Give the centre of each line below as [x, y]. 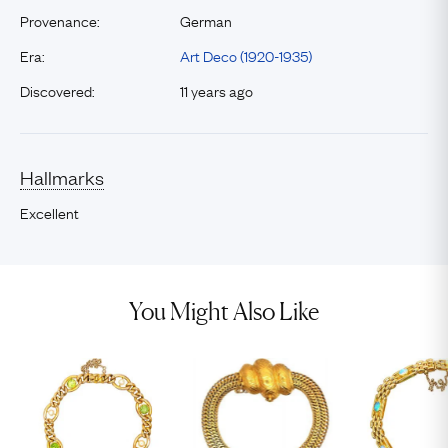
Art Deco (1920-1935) [246, 55]
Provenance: [60, 20]
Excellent [49, 212]
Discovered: [57, 90]
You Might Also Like [224, 311]
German [206, 20]
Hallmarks [62, 177]
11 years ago [216, 90]
